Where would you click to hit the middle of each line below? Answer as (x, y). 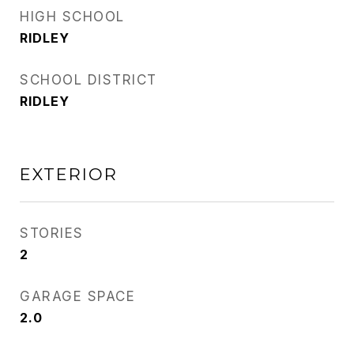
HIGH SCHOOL (72, 17)
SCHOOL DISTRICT (88, 80)
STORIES (52, 233)
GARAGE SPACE (77, 297)
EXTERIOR (69, 175)
